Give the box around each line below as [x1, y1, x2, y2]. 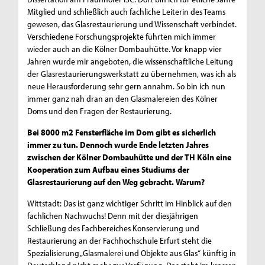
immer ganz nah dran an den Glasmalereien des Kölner [27, 93, 218, 105]
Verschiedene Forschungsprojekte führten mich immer [27, 31, 216, 43]
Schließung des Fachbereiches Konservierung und [27, 222, 200, 234]
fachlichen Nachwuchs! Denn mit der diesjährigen [27, 210, 199, 222]
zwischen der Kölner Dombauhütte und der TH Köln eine [27, 151, 232, 163]
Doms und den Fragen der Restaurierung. [27, 105, 188, 117]
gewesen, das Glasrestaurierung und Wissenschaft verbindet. [27, 18, 237, 30]
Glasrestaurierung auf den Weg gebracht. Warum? [27, 176, 205, 188]
